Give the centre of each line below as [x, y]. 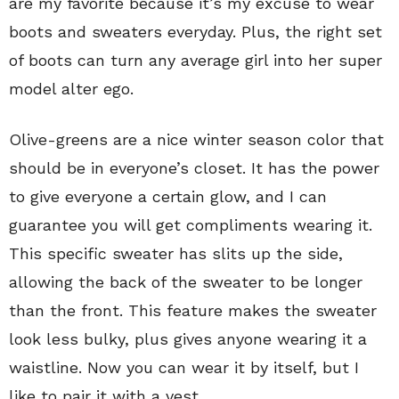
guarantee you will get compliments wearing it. [191, 224]
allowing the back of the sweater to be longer [186, 281]
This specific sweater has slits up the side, [176, 253]
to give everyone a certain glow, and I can [168, 196]
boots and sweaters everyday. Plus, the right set [195, 31]
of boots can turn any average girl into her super [195, 60]
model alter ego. [71, 88]
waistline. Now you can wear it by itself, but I [184, 367]
